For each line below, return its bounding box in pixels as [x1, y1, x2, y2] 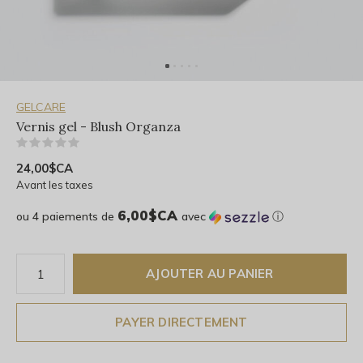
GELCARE [16, 100, 66, 114]
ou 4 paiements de [16, 209, 117, 224]
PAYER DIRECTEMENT [115, 314, 248, 330]
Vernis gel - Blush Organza [16, 118, 181, 135]
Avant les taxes [16, 178, 93, 191]
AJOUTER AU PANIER [146, 266, 274, 281]
